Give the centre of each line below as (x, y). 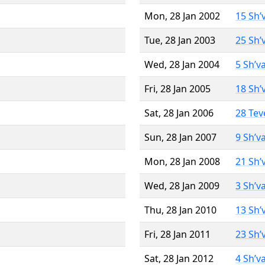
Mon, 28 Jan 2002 (182, 16)
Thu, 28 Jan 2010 (180, 210)
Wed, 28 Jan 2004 (182, 64)
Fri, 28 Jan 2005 (177, 88)
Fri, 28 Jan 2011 (177, 234)
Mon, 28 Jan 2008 (182, 161)
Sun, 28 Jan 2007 (180, 137)
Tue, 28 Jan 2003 (180, 40)
